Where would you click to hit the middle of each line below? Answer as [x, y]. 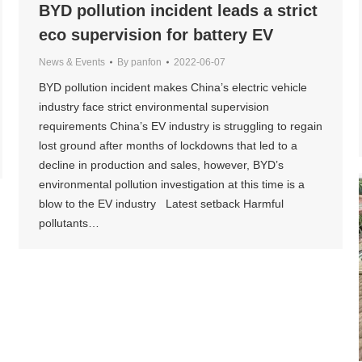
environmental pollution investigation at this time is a [172, 185]
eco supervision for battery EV [156, 35]
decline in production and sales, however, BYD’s [161, 165]
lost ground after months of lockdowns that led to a [168, 146]
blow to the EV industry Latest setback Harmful [161, 204]
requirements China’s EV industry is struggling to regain [181, 126]
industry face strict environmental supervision [154, 107]
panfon [146, 63]
